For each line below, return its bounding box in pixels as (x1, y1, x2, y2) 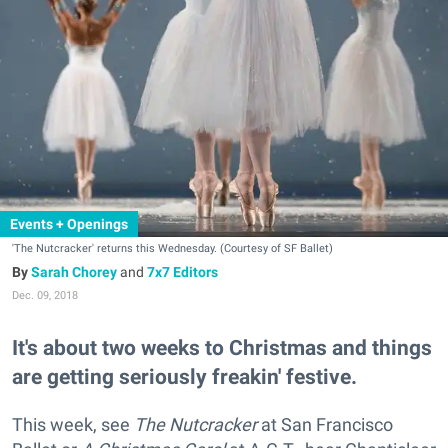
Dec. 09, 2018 (12, 289, 78, 302)
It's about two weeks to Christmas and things (12, 335, 432, 361)
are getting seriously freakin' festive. (12, 364, 357, 390)
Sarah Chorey (31, 264, 117, 280)
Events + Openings (10, 216, 128, 232)
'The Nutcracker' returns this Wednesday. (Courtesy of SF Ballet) (12, 242, 333, 255)
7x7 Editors (147, 264, 218, 280)
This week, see (12, 414, 134, 436)
